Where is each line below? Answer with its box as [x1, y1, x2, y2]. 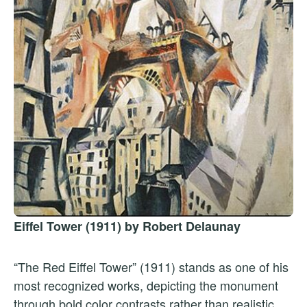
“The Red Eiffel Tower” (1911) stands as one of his [14, 257, 288, 275]
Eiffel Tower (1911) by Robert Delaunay [14, 217, 241, 235]
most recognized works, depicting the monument [14, 275, 278, 294]
